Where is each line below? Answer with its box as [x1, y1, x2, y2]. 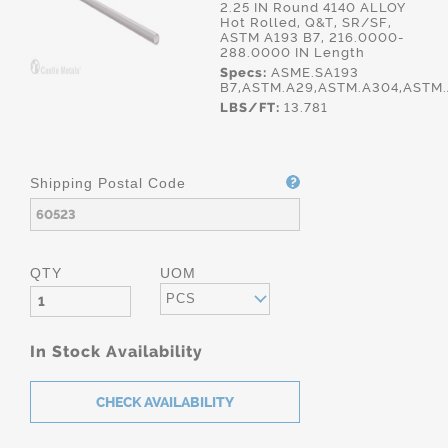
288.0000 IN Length [220, 45, 365, 60]
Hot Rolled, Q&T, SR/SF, [220, 15, 392, 30]
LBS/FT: [220, 100, 280, 115]
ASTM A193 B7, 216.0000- [220, 30, 404, 45]
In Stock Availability [30, 342, 203, 361]
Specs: [220, 65, 267, 80]
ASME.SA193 [267, 65, 359, 80]
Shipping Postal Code [30, 175, 186, 191]
